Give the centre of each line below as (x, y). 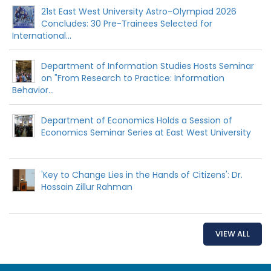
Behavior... (33, 90)
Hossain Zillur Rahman (87, 187)
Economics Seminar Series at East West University (146, 133)
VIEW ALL (233, 234)
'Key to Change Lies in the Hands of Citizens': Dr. (142, 175)
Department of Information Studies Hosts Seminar (148, 66)
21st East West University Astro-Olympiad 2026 (139, 12)
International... (42, 36)
